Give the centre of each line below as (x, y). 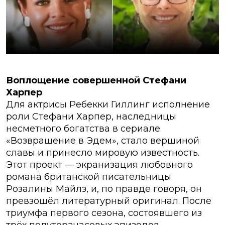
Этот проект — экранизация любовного (99, 165)
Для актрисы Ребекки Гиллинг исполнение (108, 105)
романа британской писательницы (89, 177)
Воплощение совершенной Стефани (96, 81)
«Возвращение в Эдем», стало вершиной (103, 141)
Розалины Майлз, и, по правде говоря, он (104, 189)
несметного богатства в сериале (83, 129)
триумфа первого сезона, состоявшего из (104, 213)
